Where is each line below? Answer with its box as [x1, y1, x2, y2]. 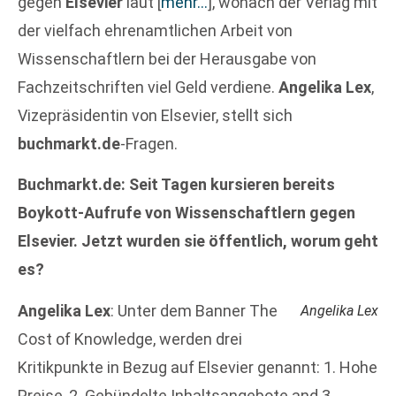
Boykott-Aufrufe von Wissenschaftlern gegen [18, 203, 355, 223]
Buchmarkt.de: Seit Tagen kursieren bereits [18, 175, 335, 194]
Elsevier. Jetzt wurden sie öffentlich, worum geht [18, 232, 378, 251]
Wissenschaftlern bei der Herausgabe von [18, 49, 316, 68]
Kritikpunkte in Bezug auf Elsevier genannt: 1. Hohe [18, 357, 377, 377]
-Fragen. [120, 134, 178, 153]
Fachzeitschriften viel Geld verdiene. [18, 78, 278, 96]
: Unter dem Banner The [110, 301, 278, 320]
